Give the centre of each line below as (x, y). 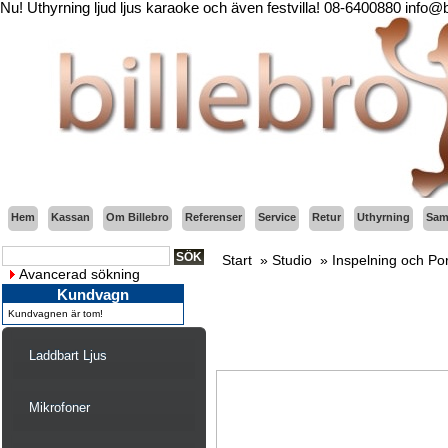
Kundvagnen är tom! (55, 313)
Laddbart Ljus (68, 355)
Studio (292, 260)
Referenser (213, 217)
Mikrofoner (59, 407)
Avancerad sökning (79, 274)
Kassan (70, 217)
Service (277, 217)
